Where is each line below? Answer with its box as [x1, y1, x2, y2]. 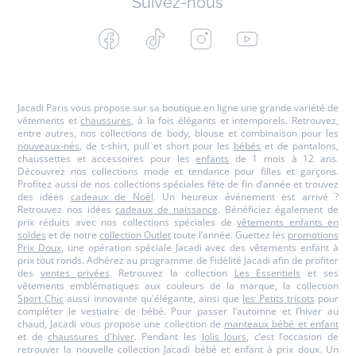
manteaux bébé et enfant [224, 317, 339, 331]
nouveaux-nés [17, 139, 79, 153]
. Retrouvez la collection [109, 266, 234, 280]
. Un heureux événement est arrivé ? [153, 190, 339, 203]
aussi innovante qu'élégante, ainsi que [64, 292, 243, 305]
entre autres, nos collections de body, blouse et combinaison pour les [17, 126, 339, 140]
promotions [288, 228, 339, 242]
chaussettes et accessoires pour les [17, 152, 196, 165]
